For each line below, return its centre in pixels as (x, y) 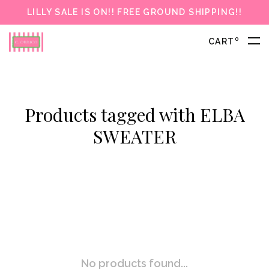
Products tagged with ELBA (134, 115)
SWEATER (134, 136)
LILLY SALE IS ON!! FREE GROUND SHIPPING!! (134, 12)
